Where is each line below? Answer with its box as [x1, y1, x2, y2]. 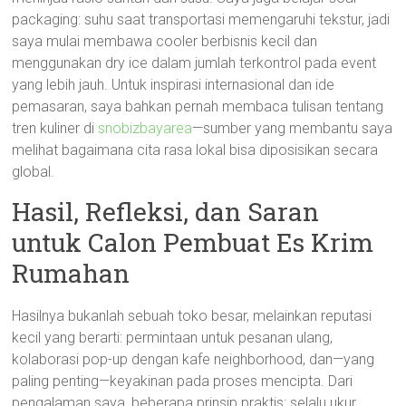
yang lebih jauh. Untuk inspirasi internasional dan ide [12, 76, 335, 93]
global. [12, 163, 55, 180]
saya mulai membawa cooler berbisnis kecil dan [12, 33, 318, 50]
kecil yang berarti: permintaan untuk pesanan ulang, [12, 329, 333, 346]
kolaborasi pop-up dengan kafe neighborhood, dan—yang [12, 351, 375, 368]
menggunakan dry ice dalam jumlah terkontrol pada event [12, 54, 377, 72]
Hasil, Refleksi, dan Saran [12, 195, 320, 228]
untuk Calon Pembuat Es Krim [12, 226, 374, 259]
